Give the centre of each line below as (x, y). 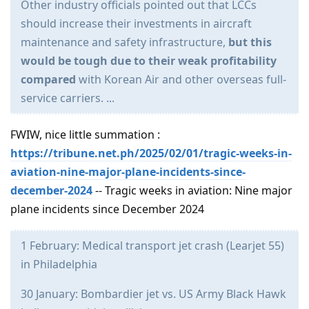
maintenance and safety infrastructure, (124, 42)
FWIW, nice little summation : (85, 135)
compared (48, 80)
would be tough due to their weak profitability (149, 61)
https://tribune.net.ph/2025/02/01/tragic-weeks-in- (151, 153)
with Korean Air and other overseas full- (181, 80)
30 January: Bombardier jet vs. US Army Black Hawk (153, 294)
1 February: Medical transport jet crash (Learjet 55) (152, 246)
